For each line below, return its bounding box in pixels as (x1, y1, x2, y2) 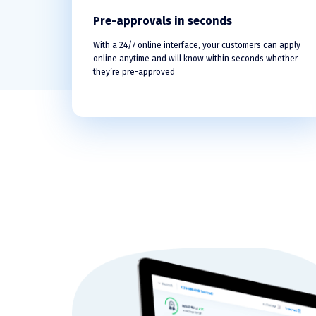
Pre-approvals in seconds (93, 14, 232, 28)
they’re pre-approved (93, 67, 175, 77)
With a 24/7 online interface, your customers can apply (93, 40, 300, 50)
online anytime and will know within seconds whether (93, 54, 298, 63)
